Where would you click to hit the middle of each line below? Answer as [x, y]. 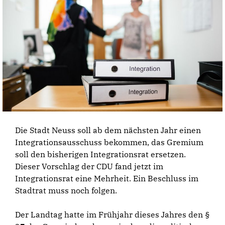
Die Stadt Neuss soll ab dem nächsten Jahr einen [108, 130]
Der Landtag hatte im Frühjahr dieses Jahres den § [113, 215]
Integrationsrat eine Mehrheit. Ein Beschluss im [107, 179]
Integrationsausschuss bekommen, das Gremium [109, 142]
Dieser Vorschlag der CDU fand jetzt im [89, 166]
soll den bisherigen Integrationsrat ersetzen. [100, 154]
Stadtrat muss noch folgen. [66, 191]
